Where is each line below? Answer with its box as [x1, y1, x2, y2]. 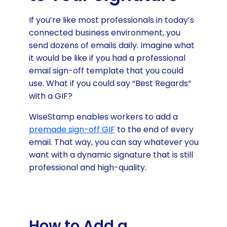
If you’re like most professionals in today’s [28, 14, 194, 26]
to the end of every [115, 124, 194, 136]
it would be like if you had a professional [28, 52, 185, 64]
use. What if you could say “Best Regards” [28, 78, 191, 90]
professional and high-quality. [28, 162, 146, 174]
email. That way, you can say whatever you [28, 136, 199, 148]
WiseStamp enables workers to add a [28, 111, 178, 123]
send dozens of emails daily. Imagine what [28, 40, 195, 52]
